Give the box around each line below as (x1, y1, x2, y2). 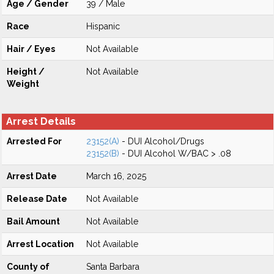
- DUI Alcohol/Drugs (119, 136, 204, 146)
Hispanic (86, 21, 120, 31)
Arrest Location (7, 239, 74, 249)
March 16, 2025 (86, 171, 146, 181)
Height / (7, 67, 45, 76)
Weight (7, 79, 39, 89)
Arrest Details (6, 116, 76, 127)
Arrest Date (7, 171, 57, 181)
